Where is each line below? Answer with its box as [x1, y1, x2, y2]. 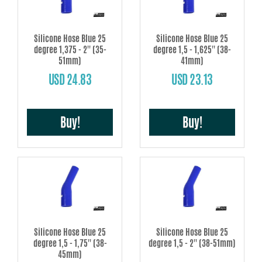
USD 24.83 [48, 71, 92, 89]
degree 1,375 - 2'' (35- [33, 43, 106, 56]
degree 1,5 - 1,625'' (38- [153, 43, 231, 56]
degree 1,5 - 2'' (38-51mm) [149, 236, 236, 249]
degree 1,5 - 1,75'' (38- [33, 236, 107, 249]
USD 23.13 [171, 71, 213, 89]
